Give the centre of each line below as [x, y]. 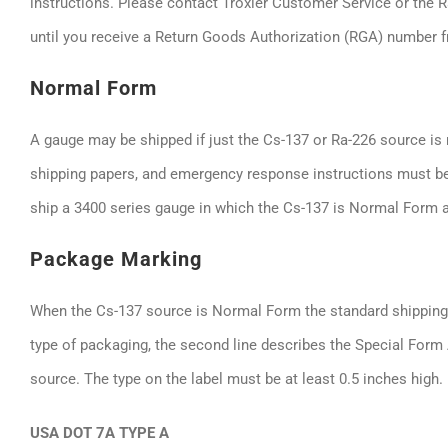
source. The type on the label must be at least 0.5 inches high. [236, 379]
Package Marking [116, 259]
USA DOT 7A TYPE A [99, 433]
